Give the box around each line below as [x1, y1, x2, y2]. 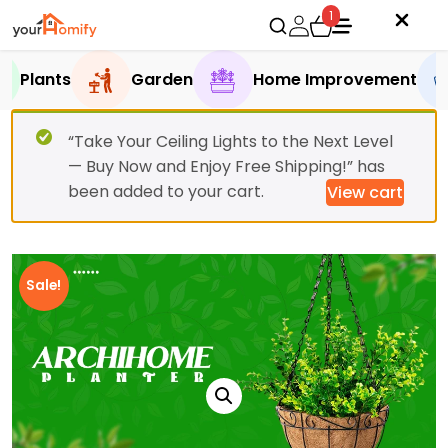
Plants [19, 68, 71, 91]
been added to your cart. [68, 180, 264, 203]
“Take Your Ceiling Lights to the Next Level [68, 130, 393, 153]
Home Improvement [252, 68, 417, 91]
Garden [130, 68, 193, 91]
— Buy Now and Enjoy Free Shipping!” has [68, 155, 385, 178]
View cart [327, 181, 403, 204]
